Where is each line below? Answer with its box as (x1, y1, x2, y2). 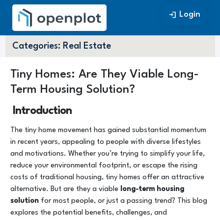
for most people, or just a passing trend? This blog (39, 197, 207, 205)
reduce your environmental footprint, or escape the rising (10, 162, 197, 169)
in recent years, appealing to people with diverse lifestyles (10, 138, 201, 146)
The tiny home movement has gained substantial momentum (10, 127, 206, 134)
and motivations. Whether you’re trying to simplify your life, (10, 150, 205, 158)
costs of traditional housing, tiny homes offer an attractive (10, 174, 204, 181)
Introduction (12, 105, 72, 116)
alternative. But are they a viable (10, 186, 120, 193)
